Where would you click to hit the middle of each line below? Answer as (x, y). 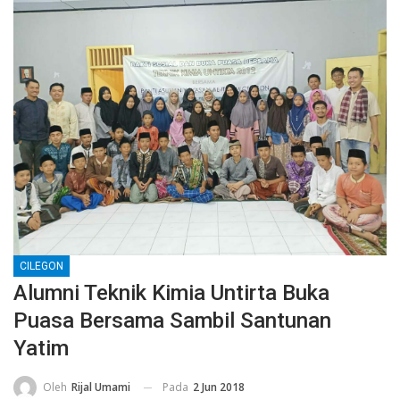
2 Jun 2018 (219, 387)
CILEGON (42, 266)
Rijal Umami (101, 387)
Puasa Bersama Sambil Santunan (172, 320)
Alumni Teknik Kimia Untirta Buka (171, 292)
